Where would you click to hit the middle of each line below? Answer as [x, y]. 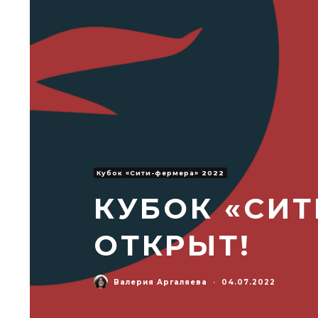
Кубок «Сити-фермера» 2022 [160, 173]
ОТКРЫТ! [172, 245]
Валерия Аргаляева [160, 282]
